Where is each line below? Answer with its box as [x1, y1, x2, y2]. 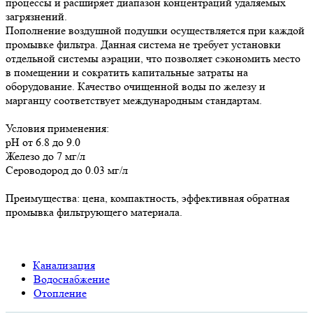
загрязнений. [6, 9, 67, 23]
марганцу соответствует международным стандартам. [6, 93, 262, 107]
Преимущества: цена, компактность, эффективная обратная [6, 191, 289, 205]
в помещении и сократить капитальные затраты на [6, 65, 248, 79]
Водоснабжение [34, 272, 110, 286]
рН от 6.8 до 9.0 [6, 135, 80, 149]
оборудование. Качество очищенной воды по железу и [6, 79, 265, 93]
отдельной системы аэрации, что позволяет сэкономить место [6, 51, 300, 65]
